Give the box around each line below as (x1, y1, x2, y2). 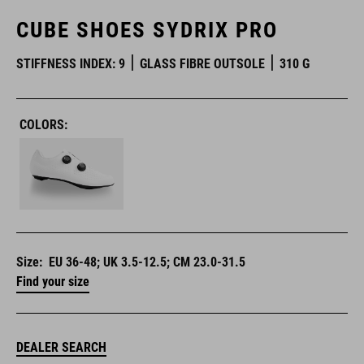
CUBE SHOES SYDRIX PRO (16, 17, 278, 43)
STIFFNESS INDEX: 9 (16, 56, 125, 71)
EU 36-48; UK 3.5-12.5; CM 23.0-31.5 (49, 254, 245, 271)
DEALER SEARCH (16, 340, 106, 356)
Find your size (16, 274, 89, 290)
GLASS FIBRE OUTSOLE (140, 56, 265, 71)
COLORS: (19, 117, 67, 132)
